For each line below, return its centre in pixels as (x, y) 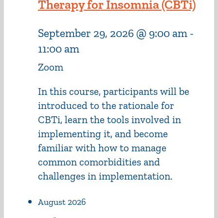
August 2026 (62, 202)
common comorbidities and (99, 162)
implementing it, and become (103, 134)
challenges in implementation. (105, 176)
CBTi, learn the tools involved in (109, 120)
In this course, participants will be (114, 91)
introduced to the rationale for (106, 106)
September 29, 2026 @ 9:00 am (113, 33)
